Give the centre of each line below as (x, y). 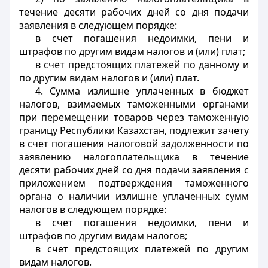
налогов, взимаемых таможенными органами (134, 104)
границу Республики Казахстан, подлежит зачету (134, 130)
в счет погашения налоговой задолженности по (134, 144)
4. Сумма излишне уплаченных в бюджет (142, 91)
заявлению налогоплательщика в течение (134, 157)
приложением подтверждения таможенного (134, 183)
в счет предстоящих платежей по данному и (142, 65)
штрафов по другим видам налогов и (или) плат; (132, 51)
